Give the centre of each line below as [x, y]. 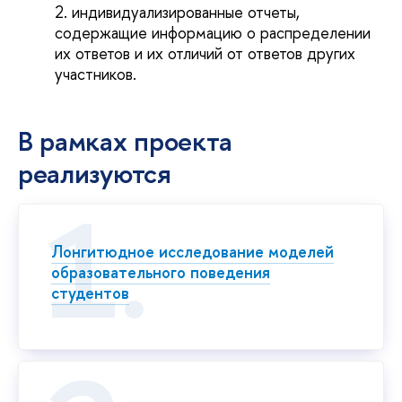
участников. [96, 74]
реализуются [95, 174]
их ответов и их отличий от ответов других [205, 54]
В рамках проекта [126, 141]
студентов [90, 293]
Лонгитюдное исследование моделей [192, 252]
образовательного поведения [161, 273]
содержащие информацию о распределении [213, 33]
